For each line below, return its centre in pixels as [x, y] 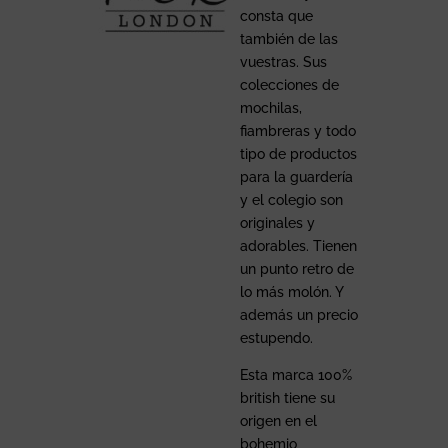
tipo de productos [298, 153]
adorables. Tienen [298, 245]
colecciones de [289, 84]
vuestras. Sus [283, 61]
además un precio [298, 314]
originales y [277, 222]
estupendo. [276, 337]
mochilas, [270, 107]
